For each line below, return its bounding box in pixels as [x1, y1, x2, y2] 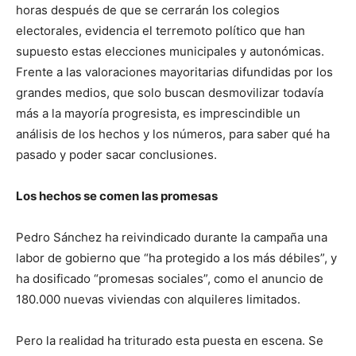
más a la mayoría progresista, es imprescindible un [16, 106, 300, 122]
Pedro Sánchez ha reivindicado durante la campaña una [16, 230, 327, 246]
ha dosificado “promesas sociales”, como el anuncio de [16, 271, 323, 287]
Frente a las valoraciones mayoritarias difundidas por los [16, 64, 333, 80]
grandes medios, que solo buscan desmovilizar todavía [16, 85, 323, 101]
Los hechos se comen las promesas [16, 188, 218, 204]
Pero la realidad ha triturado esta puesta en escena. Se [16, 333, 323, 349]
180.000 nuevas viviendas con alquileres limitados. [16, 292, 300, 308]
